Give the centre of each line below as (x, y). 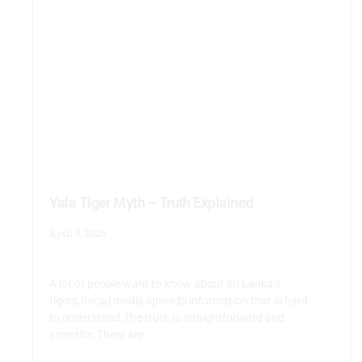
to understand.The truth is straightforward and (167, 317)
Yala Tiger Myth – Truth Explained (152, 202)
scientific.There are (97, 334)
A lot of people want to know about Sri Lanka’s (165, 283)
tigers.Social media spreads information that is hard (179, 300)
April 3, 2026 (78, 232)
